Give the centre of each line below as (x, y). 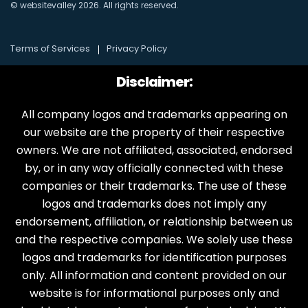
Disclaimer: (154, 81)
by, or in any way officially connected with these (154, 168)
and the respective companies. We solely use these (154, 239)
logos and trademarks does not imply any (154, 203)
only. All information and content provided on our (154, 275)
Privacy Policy (137, 48)
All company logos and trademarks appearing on (154, 114)
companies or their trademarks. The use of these (154, 186)
